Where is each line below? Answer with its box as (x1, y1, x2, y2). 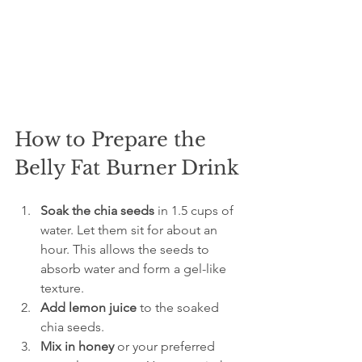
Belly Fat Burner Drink (15, 156, 239, 180)
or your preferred (114, 339, 218, 355)
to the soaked (137, 300, 222, 316)
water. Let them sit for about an (40, 222, 221, 238)
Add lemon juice (40, 300, 137, 316)
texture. (40, 280, 84, 297)
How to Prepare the (15, 128, 212, 152)
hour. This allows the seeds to (40, 242, 213, 258)
